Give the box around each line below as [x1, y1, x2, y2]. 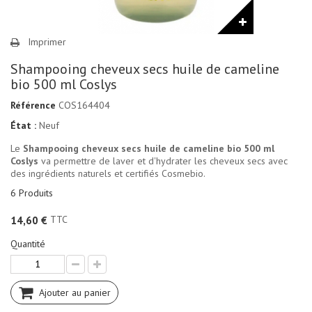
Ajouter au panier [39, 286, 111, 299]
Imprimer [28, 35, 66, 48]
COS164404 [58, 98, 110, 111]
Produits [19, 186, 53, 199]
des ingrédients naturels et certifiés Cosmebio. [10, 166, 205, 180]
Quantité [10, 237, 45, 251]
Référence [10, 98, 56, 111]
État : [10, 118, 36, 132]
